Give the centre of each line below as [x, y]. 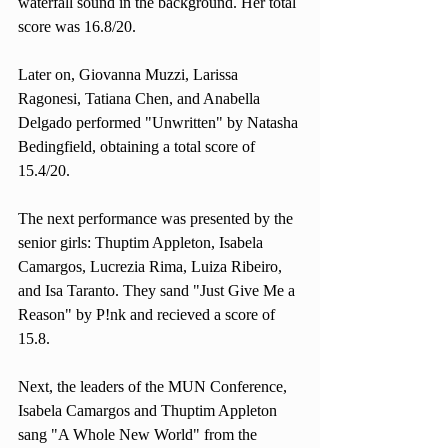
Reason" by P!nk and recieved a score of [148, 314]
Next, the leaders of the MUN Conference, [154, 386]
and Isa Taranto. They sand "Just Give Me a [158, 290]
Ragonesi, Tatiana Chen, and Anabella [141, 98]
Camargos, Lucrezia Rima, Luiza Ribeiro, [152, 266]
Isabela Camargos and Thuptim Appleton [149, 410]
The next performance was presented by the [157, 218]
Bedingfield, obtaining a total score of [138, 146]
